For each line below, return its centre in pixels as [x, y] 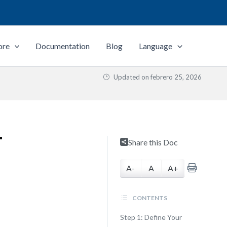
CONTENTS [149, 198]
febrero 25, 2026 [176, 77]
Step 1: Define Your [151, 217]
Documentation [63, 46]
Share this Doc [153, 142]
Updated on [131, 77]
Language [156, 46]
